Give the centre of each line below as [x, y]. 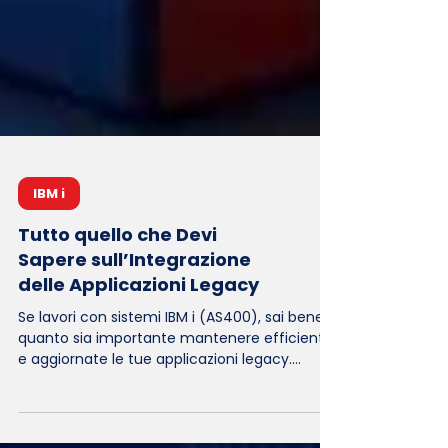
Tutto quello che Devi [117, 344]
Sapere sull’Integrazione [134, 369]
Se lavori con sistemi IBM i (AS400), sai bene [171, 427]
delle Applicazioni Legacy [138, 394]
